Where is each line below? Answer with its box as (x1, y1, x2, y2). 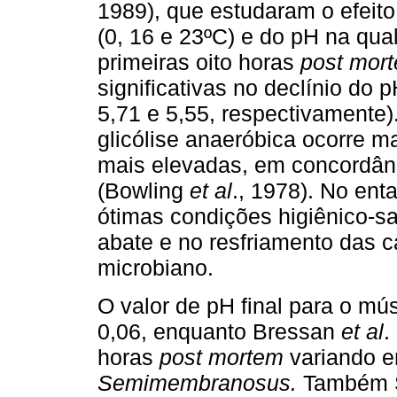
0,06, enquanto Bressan (97, 318, 341, 344)
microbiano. (97, 255, 214, 281)
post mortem (160, 344, 284, 370)
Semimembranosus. (97, 370, 297, 395)
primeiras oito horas (97, 50, 300, 75)
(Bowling (97, 178, 190, 204)
